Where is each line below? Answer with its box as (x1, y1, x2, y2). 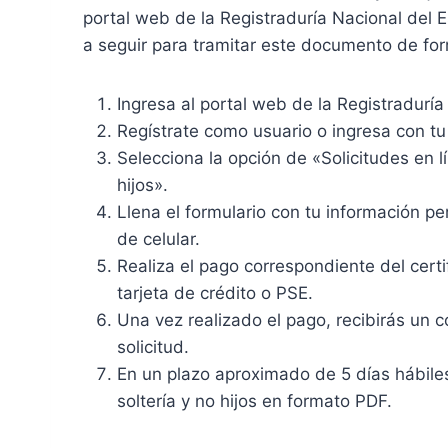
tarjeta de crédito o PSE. (117, 283, 313, 303)
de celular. (117, 229, 200, 249)
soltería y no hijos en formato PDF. (117, 391, 392, 411)
